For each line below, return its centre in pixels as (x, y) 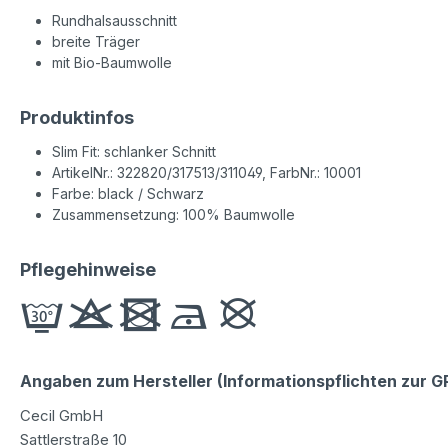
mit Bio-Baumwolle (112, 62)
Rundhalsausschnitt (114, 20)
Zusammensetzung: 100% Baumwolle (173, 214)
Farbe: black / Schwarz (128, 193)
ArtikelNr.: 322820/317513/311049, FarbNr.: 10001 (206, 172)
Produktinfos (77, 117)
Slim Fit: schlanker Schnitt (134, 151)
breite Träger (96, 41)
